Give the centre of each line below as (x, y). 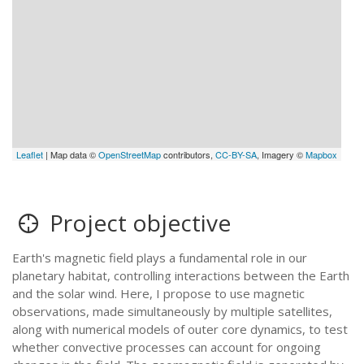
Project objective (138, 223)
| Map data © (71, 154)
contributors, (188, 154)
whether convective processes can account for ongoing (167, 347)
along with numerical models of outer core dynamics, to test (180, 329)
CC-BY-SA (236, 154)
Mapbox (322, 154)
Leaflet (30, 154)
